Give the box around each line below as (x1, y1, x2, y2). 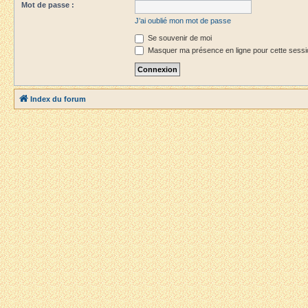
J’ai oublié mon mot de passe (135, 16, 231, 25)
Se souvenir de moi (146, 34, 212, 42)
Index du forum (30, 95, 86, 104)
